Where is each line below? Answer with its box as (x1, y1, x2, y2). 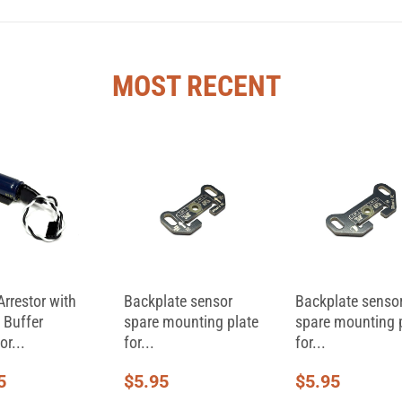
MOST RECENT (111, 69, 281, 103)
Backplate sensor (123, 292, 232, 311)
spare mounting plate (123, 312, 258, 332)
